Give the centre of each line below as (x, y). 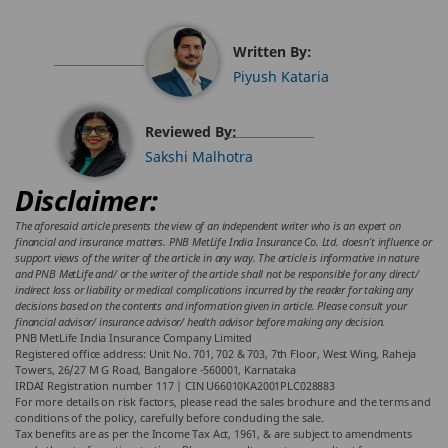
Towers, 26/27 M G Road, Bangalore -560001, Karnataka (155, 369)
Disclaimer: (86, 200)
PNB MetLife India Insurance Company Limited (134, 337)
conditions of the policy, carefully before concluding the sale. (169, 417)
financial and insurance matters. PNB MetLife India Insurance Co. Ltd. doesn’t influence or (223, 241)
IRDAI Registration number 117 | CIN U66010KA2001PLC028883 (175, 385)
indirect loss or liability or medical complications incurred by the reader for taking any (214, 289)
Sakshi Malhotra (199, 156)
